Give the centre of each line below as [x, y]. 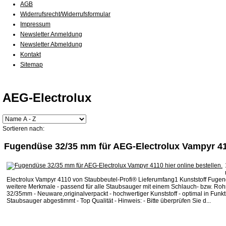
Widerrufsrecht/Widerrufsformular [65, 14]
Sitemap [32, 65]
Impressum [35, 24]
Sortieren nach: [23, 129]
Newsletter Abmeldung [51, 44]
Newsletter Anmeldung [51, 34]
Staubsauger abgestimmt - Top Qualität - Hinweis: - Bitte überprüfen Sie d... [109, 201]
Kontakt [31, 54]
